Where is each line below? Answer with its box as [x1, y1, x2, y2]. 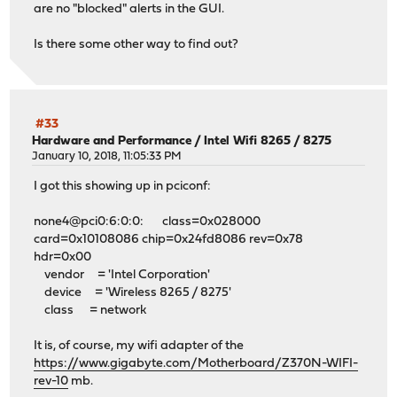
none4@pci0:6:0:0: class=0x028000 [34, 215, 261, 230]
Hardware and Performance [32, 135, 192, 149]
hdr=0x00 [34, 251, 92, 265]
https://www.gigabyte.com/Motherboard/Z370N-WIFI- [34, 357, 359, 371]
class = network [34, 304, 147, 318]
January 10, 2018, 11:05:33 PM [32, 151, 183, 163]
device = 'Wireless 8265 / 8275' [34, 286, 232, 300]
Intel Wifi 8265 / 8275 [204, 135, 332, 149]
